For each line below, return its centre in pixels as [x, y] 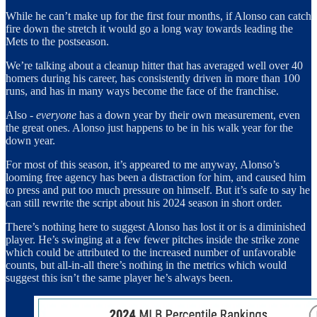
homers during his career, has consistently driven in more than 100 [153, 78]
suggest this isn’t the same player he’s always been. [119, 277]
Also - [21, 115]
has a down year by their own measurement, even [188, 115]
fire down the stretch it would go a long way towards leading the [149, 28]
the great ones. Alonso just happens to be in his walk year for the [149, 127]
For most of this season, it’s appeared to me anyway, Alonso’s [143, 164]
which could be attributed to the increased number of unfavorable [151, 252]
